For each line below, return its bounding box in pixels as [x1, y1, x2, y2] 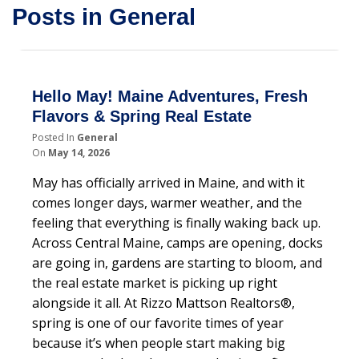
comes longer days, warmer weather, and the [32, 194, 302, 212]
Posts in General [12, 3, 196, 30]
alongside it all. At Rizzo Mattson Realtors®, [32, 294, 295, 313]
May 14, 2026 [48, 146, 110, 160]
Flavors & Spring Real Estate [32, 107, 252, 126]
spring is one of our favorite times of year [32, 314, 284, 333]
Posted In [32, 131, 77, 145]
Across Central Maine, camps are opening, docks [32, 234, 323, 252]
